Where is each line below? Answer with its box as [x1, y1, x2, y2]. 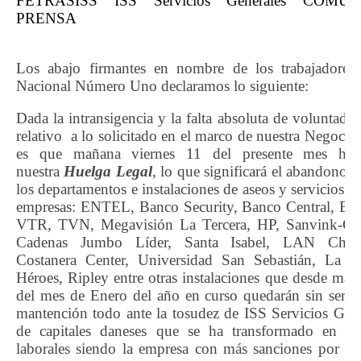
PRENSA [16, 9, 77, 27]
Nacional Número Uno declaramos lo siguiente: [16, 77, 309, 94]
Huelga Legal [64, 162, 152, 180]
